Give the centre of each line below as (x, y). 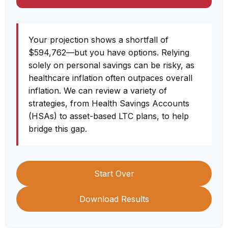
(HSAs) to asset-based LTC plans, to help (109, 116)
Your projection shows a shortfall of (98, 40)
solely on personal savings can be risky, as (111, 65)
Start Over (114, 174)
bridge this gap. (58, 129)
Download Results (114, 199)
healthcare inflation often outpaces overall (110, 78)
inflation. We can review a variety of (98, 91)
